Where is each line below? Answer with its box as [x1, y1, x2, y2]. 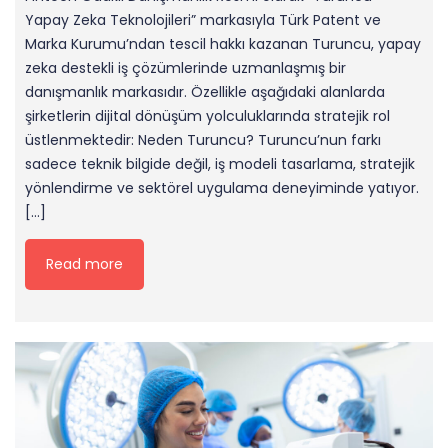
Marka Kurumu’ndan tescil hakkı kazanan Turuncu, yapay [25, 34, 421, 55]
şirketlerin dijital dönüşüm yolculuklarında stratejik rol [25, 106, 390, 127]
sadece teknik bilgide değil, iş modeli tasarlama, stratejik [25, 154, 415, 175]
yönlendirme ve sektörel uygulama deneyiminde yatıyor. [25, 178, 419, 199]
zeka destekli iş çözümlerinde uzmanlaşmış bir [25, 58, 346, 79]
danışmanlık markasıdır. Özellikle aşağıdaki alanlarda [25, 82, 385, 103]
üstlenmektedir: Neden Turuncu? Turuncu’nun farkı [25, 130, 381, 151]
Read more [46, 254, 123, 275]
